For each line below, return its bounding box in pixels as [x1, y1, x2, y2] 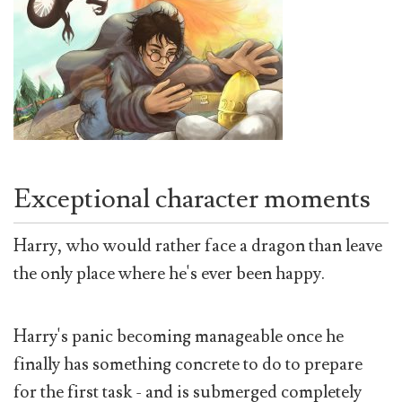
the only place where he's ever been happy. [13, 261, 325, 285]
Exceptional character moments [13, 180, 371, 216]
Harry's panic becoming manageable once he [13, 325, 344, 349]
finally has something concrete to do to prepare [13, 353, 363, 377]
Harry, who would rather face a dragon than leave [13, 233, 382, 258]
